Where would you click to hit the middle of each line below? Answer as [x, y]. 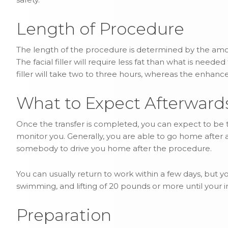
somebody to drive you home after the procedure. [114, 148]
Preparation [64, 215]
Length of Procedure [100, 29]
